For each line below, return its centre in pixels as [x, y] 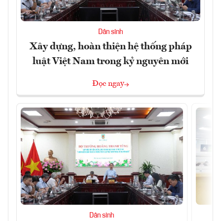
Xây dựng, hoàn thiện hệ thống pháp [110, 47]
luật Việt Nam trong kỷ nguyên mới [110, 61]
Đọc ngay [108, 84]
